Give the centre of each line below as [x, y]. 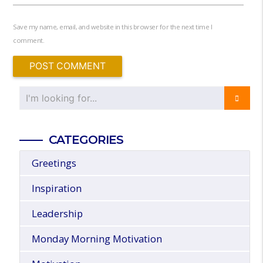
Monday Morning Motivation [97, 239]
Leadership [57, 214]
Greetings [54, 163]
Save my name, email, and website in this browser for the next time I [113, 27]
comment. [29, 41]
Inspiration [56, 188]
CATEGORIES [86, 140]
